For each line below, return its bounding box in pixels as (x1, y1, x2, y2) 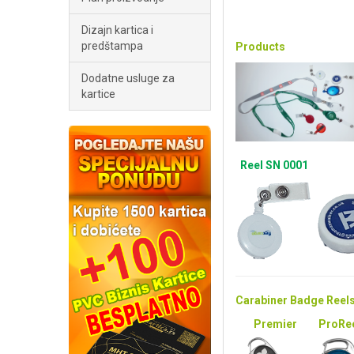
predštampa (81, 40, 143, 52)
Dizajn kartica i (81, 24, 153, 36)
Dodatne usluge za (81, 72, 175, 85)
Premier (253, 318, 297, 330)
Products (235, 40, 285, 53)
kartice (81, 88, 115, 100)
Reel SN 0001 (239, 159, 308, 171)
